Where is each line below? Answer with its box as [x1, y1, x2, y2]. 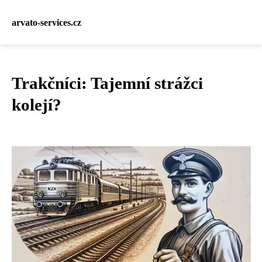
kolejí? [12, 95, 61, 114]
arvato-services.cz [12, 17, 81, 27]
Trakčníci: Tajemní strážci [12, 74, 203, 92]
